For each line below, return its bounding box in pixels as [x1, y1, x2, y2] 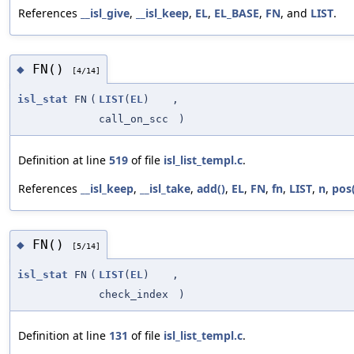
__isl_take [140, 181, 190, 197]
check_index [99, 288, 168, 300]
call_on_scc [99, 113, 168, 126]
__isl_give [81, 6, 130, 21]
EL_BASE [214, 6, 259, 21]
